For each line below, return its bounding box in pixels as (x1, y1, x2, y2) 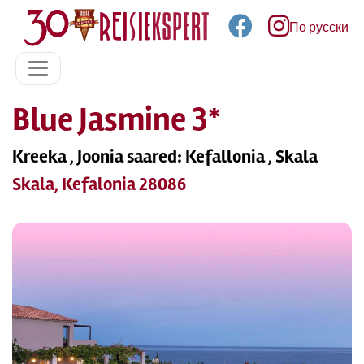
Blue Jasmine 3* (12, 100, 221, 140)
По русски (289, 19, 349, 36)
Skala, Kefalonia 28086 (12, 173, 186, 196)
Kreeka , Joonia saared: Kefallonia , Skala (12, 145, 318, 168)
